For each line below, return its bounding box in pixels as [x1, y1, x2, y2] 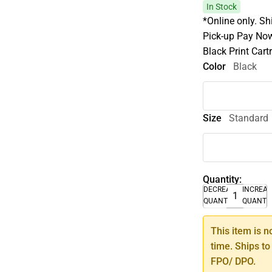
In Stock [206, 2, 237, 12]
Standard [229, 112, 269, 124]
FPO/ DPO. [211, 255, 256, 267]
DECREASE [203, 185, 240, 194]
